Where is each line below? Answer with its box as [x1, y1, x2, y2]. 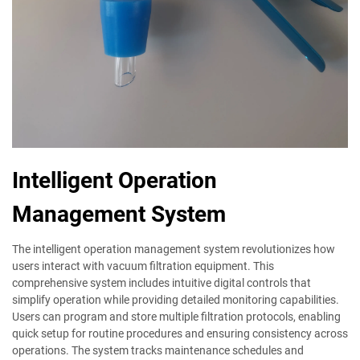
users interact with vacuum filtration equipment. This [12, 260, 274, 273]
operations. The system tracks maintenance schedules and [12, 344, 304, 358]
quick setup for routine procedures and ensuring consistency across [12, 327, 348, 341]
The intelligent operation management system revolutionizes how [12, 243, 335, 256]
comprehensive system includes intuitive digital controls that [12, 276, 311, 290]
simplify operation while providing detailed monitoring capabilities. [12, 293, 339, 307]
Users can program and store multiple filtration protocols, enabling [12, 310, 341, 324]
